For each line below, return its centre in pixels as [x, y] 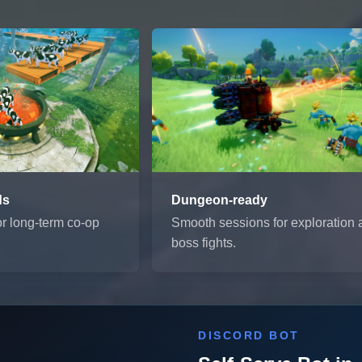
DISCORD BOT [249, 335]
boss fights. [204, 242]
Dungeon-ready [220, 200]
